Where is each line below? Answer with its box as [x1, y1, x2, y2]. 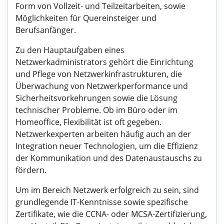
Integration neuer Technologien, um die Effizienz [15, 140, 197, 151]
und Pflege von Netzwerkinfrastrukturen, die [15, 68, 182, 79]
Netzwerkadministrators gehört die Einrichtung [15, 56, 193, 67]
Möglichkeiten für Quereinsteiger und [15, 12, 156, 23]
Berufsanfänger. [15, 24, 76, 35]
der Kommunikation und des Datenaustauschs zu [15, 152, 202, 163]
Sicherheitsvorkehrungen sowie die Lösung [15, 92, 177, 103]
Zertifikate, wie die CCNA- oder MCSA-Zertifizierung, [15, 208, 207, 219]
